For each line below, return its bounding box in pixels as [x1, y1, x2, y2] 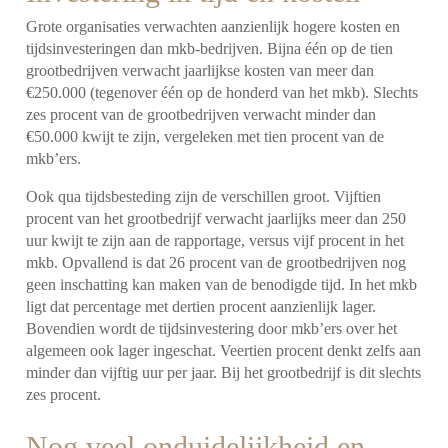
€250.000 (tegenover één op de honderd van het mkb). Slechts [26, 83, 419, 101]
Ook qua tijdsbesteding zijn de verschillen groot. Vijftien [26, 187, 382, 205]
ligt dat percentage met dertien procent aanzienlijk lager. [26, 297, 377, 315]
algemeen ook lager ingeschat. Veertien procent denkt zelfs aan [26, 341, 422, 359]
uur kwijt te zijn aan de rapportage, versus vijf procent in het [26, 231, 405, 249]
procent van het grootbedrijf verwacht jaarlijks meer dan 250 [26, 209, 407, 227]
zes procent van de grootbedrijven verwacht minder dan [26, 105, 377, 123]
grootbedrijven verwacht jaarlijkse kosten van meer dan [26, 61, 375, 79]
